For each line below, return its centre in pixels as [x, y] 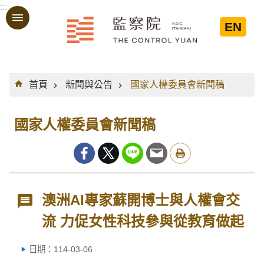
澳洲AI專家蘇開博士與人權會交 [141, 200]
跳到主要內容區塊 [44, 14]
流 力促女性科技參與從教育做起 [143, 221]
